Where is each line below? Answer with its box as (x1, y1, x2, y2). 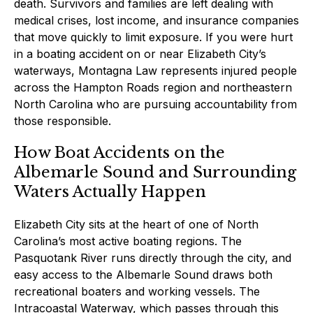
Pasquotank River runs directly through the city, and (14, 250, 291, 265)
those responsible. (14, 113, 111, 128)
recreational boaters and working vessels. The (14, 284, 260, 298)
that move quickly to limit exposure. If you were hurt (14, 29, 293, 44)
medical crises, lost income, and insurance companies (14, 13, 299, 27)
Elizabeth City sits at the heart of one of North (14, 217, 259, 231)
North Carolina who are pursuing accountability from (14, 96, 297, 111)
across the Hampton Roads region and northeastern (14, 80, 292, 94)
